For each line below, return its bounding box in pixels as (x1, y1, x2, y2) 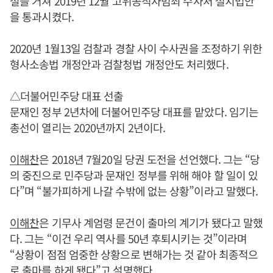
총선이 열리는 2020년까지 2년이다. (10, 119, 166, 136)
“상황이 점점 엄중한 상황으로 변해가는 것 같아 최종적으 (10, 246, 258, 263)
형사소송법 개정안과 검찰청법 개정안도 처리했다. (10, 56, 229, 73)
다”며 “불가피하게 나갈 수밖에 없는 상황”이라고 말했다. (10, 183, 258, 199)
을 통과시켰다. (10, 9, 74, 25)
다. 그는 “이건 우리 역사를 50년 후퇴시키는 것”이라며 (10, 230, 247, 247)
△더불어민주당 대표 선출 (10, 88, 124, 104)
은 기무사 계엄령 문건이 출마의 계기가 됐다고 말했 (39, 214, 263, 231)
